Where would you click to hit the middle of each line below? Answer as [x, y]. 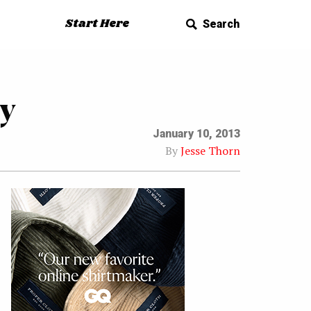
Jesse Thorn [210, 151]
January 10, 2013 [196, 134]
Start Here [98, 24]
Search [221, 24]
